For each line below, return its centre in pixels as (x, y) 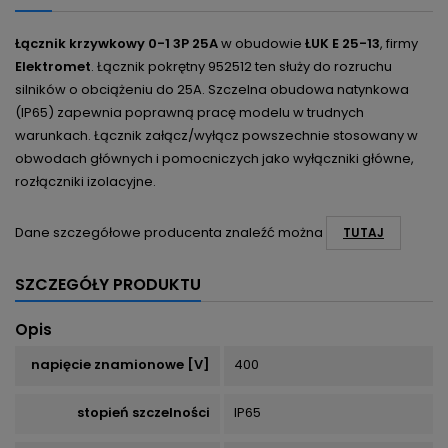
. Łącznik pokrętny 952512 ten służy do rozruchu (241, 67)
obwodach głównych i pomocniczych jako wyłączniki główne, (214, 159)
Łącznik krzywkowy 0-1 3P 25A (116, 44)
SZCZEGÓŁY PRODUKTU (108, 285)
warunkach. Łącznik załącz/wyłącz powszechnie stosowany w (216, 136)
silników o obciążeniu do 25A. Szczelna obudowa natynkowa (212, 90)
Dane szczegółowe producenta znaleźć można (170, 232)
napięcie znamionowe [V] (120, 365)
